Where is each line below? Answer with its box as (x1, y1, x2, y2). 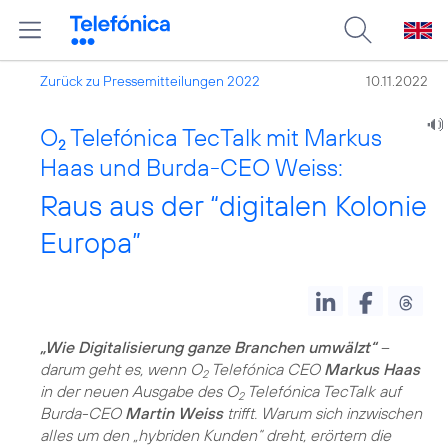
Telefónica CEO (208, 359, 324, 379)
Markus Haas (324, 359, 420, 379)
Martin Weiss (125, 403, 223, 423)
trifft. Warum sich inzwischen (223, 403, 422, 423)
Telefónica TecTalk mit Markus (66, 122, 382, 152)
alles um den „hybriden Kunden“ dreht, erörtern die (40, 425, 391, 445)
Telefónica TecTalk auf (244, 381, 401, 401)
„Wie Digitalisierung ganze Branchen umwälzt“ (40, 337, 376, 357)
